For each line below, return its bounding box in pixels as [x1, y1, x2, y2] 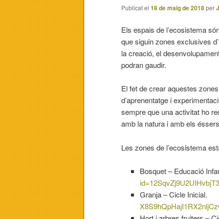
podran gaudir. [121, 59, 166, 70]
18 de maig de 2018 [151, 3, 204, 12]
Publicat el [121, 3, 151, 12]
